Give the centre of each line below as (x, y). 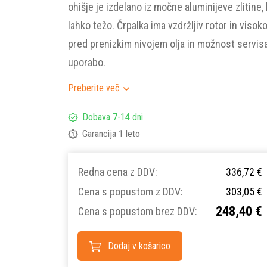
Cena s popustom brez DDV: (138, 211)
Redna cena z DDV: (118, 172)
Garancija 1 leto (111, 133)
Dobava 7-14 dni (113, 117)
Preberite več (94, 88)
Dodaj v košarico (139, 246)
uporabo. (87, 62)
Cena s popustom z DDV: (131, 192)
